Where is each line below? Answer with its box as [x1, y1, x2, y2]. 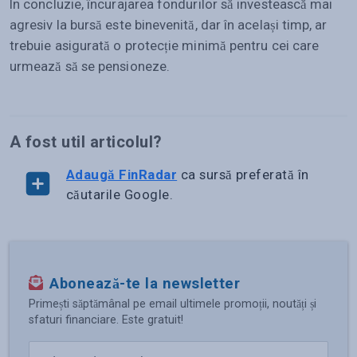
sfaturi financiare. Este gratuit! [29, 312, 183, 327]
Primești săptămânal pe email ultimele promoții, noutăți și [29, 296, 316, 311]
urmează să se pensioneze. [10, 57, 170, 74]
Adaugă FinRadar [65, 166, 178, 182]
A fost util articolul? [10, 131, 163, 151]
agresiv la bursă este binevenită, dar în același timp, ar [10, 16, 328, 33]
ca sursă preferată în [177, 166, 309, 182]
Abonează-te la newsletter [49, 274, 241, 292]
